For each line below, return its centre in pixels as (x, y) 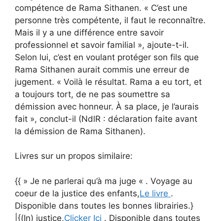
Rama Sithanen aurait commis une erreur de (102, 69)
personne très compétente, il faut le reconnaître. (110, 20)
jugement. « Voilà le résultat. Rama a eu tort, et (108, 82)
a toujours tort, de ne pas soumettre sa (92, 94)
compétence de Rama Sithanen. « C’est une (101, 8)
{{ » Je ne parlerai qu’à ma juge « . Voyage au (104, 181)
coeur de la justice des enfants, (77, 193)
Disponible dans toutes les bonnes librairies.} (104, 205)
